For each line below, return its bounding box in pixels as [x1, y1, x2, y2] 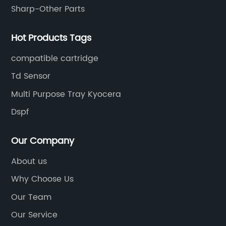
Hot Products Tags [11, 30, 92, 45]
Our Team [11, 190, 52, 204]
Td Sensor [11, 70, 51, 83]
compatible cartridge [11, 51, 99, 65]
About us [11, 154, 47, 168]
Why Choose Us [11, 173, 74, 186]
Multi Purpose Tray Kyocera [11, 87, 122, 101]
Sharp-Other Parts [11, 3, 85, 16]
